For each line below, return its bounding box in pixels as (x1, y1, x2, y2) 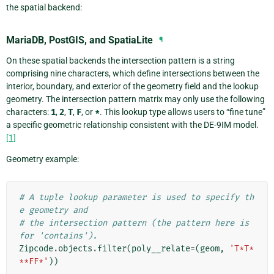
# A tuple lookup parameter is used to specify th (19, 191, 254, 202)
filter (97, 243, 127, 254)
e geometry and (19, 204, 87, 215)
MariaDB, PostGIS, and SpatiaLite (6, 34, 153, 46)
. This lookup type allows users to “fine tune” (100, 106, 265, 117)
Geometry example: (6, 154, 79, 164)
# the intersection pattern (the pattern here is (19, 217, 249, 228)
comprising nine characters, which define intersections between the (6, 68, 259, 78)
